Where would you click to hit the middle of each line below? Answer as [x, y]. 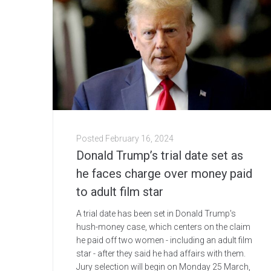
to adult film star [120, 192]
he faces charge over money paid [164, 174]
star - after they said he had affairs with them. [161, 254]
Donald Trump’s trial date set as [160, 156]
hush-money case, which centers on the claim [163, 227]
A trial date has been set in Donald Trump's [156, 214]
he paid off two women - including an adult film [164, 240]
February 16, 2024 [139, 139]
